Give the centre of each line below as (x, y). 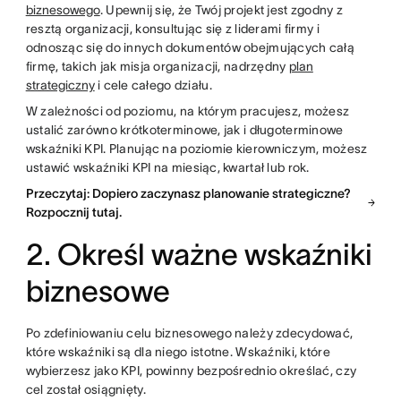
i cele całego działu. (153, 85)
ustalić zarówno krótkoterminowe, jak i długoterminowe (184, 129)
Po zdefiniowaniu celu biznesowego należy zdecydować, (189, 333)
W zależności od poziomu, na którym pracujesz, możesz (188, 111)
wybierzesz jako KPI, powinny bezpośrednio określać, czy (191, 370)
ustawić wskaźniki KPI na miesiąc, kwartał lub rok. (167, 167)
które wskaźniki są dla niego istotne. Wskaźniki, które (178, 351)
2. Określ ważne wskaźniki (199, 254)
